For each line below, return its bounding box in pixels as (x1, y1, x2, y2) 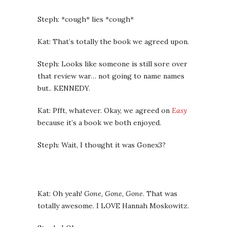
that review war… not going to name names (37, 71, 184, 81)
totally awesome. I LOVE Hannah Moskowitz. (37, 201, 189, 210)
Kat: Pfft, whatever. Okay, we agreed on (37, 106, 172, 115)
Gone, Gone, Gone (84, 189, 143, 198)
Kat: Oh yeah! (37, 189, 84, 198)
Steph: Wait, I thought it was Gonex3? (37, 140, 166, 149)
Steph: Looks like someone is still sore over (37, 59, 187, 68)
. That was (143, 189, 177, 198)
